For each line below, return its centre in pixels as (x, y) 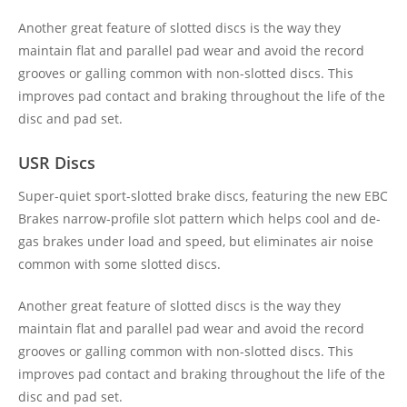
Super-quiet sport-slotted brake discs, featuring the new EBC (203, 196)
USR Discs (57, 163)
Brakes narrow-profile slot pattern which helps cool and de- (199, 218)
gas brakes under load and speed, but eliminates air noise (196, 241)
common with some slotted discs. (119, 264)
